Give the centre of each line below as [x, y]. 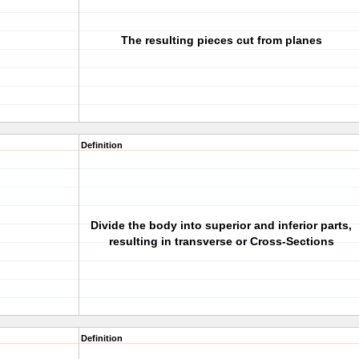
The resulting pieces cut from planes [221, 40]
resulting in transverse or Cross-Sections [221, 241]
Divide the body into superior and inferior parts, [221, 225]
